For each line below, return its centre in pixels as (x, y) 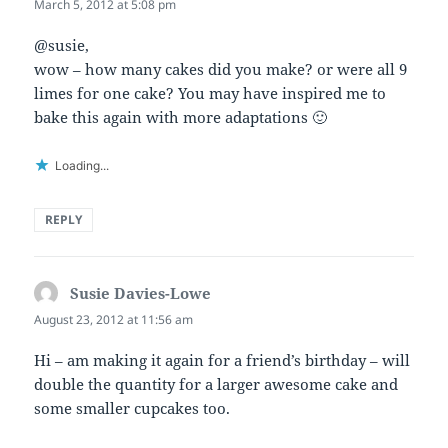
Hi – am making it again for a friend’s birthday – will (222, 360)
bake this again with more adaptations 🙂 (181, 116)
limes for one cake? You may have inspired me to (210, 92)
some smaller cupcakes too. (132, 408)
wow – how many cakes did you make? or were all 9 (221, 68)
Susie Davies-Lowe (141, 292)
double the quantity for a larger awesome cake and (216, 384)
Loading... (82, 165)
